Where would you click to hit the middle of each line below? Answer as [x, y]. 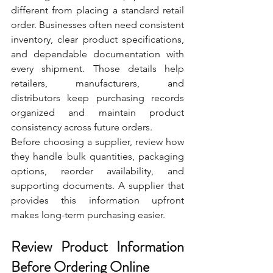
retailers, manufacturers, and [97, 83]
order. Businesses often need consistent [97, 24]
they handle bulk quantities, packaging [97, 156]
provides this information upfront [97, 200]
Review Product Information [97, 246]
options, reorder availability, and [97, 171]
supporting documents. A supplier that [97, 185]
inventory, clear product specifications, [97, 39]
